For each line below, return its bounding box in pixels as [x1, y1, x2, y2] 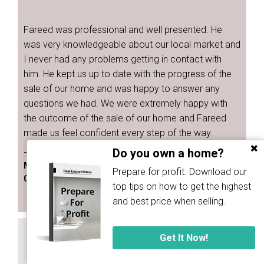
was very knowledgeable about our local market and [24, 39, 240, 50]
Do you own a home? [113, 146, 225, 161]
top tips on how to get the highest [113, 181, 252, 193]
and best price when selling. [113, 196, 226, 207]
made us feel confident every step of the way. [24, 127, 213, 138]
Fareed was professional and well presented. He [24, 24, 222, 35]
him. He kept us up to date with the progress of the [24, 68, 232, 80]
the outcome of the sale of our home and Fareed [24, 113, 226, 124]
